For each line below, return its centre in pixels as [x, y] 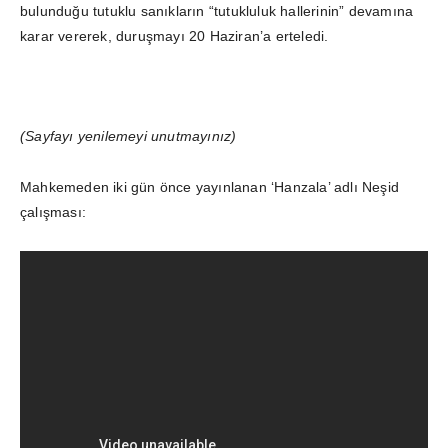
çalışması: [53, 211]
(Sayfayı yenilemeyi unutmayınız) [128, 135]
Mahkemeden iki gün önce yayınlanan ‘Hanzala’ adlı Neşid [210, 186]
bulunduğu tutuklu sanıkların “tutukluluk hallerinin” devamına [217, 10]
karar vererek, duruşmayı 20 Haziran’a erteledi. [174, 35]
